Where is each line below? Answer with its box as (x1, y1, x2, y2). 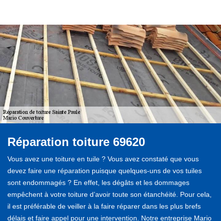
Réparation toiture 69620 (7, 135, 148, 148)
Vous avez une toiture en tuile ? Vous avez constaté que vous (7, 154, 199, 163)
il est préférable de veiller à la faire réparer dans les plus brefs (7, 202, 201, 210)
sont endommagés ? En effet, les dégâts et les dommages (7, 178, 189, 186)
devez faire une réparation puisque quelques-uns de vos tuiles (7, 166, 202, 175)
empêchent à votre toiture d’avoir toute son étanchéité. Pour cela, (7, 190, 212, 198)
